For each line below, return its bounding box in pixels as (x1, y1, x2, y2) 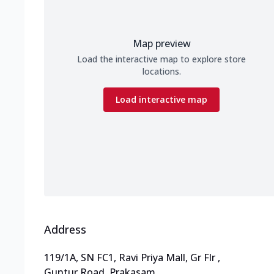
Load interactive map (116, 94, 207, 106)
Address (44, 222, 86, 237)
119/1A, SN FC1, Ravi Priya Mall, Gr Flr (44, 251, 215, 265)
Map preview (132, 37, 191, 51)
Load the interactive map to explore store (77, 53, 246, 65)
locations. (142, 65, 181, 78)
